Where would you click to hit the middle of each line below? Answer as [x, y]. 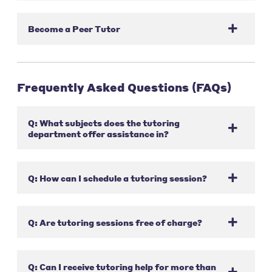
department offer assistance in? [98, 133]
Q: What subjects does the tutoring [104, 122]
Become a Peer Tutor [74, 29]
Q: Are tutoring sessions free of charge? [115, 222]
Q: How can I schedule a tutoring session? [117, 178]
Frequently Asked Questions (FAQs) [124, 87]
